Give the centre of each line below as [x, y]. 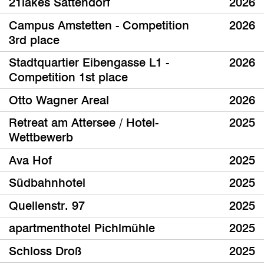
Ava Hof [30, 160]
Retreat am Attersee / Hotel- [84, 123]
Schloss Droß [45, 251]
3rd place [34, 40]
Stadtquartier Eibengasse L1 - [89, 63]
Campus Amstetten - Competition [99, 25]
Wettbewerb [41, 138]
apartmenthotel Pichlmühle [82, 228]
